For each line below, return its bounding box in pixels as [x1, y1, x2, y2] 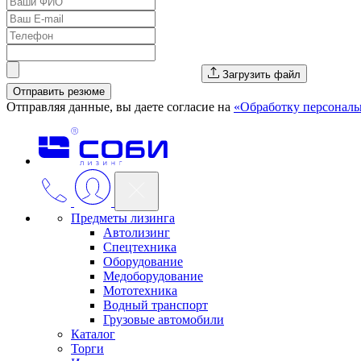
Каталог [71, 326, 115, 341]
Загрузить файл [222, 68, 301, 81]
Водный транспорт [103, 297, 208, 312]
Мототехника [103, 283, 177, 297]
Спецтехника [103, 239, 176, 254]
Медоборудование [103, 268, 203, 283]
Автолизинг [103, 225, 170, 239]
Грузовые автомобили [103, 312, 224, 326]
